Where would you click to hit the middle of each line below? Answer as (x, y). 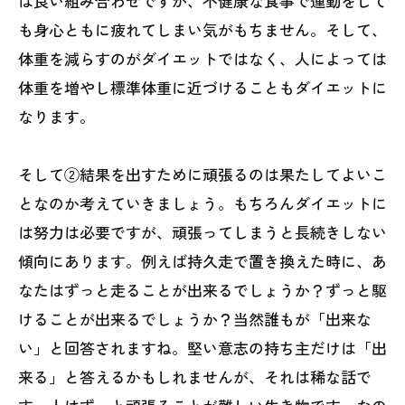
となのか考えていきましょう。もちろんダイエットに (202, 203)
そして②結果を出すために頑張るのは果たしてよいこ (202, 174)
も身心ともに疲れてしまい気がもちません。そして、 (202, 29)
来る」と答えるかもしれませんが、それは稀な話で (195, 377)
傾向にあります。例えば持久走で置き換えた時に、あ (202, 261)
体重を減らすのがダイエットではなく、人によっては (202, 58)
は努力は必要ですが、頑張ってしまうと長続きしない (202, 232)
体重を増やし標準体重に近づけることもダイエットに (202, 87)
